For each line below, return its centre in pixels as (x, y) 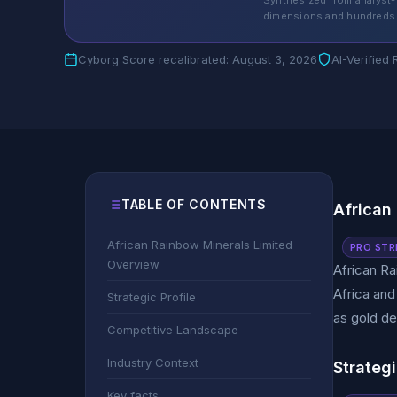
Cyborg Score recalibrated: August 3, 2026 (198, 59)
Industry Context (153, 362)
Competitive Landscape (173, 330)
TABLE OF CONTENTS (194, 204)
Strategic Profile (152, 297)
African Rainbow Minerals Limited (200, 245)
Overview (133, 264)
